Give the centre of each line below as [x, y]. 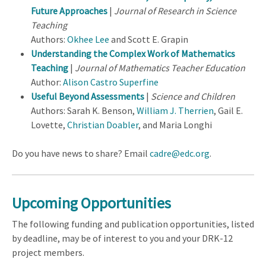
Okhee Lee [88, 39]
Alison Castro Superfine [111, 82]
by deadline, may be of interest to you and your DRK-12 [122, 238]
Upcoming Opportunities [91, 203]
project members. [48, 252]
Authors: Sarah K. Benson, [84, 111]
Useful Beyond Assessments [88, 96]
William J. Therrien [175, 111]
